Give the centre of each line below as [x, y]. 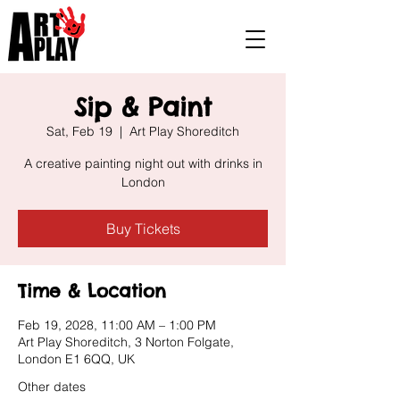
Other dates [52, 387]
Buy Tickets [143, 229]
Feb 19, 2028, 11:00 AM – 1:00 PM [117, 325]
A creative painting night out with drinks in [143, 163]
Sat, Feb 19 [79, 131]
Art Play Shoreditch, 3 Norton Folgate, [126, 342]
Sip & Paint [143, 107]
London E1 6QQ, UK [76, 359]
